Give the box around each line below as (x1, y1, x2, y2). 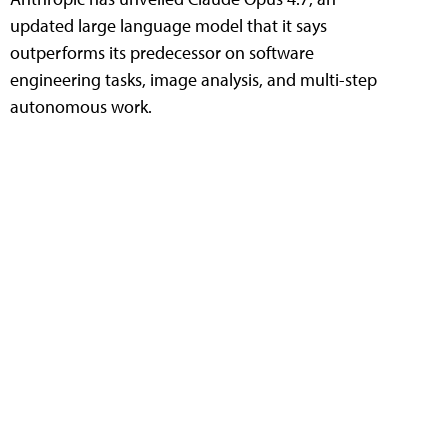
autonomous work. (10, 95, 152, 119)
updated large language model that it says (10, 14, 327, 38)
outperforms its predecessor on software (10, 41, 314, 65)
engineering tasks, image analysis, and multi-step (10, 68, 377, 92)
